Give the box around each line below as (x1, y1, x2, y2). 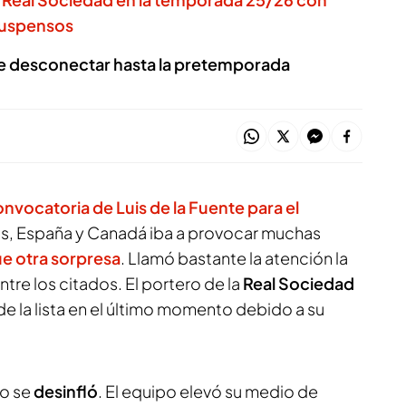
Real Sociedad (243, 273, 354, 294)
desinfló (34, 381, 98, 401)
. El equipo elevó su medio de (98, 381, 318, 401)
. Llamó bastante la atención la (121, 247, 348, 268)
